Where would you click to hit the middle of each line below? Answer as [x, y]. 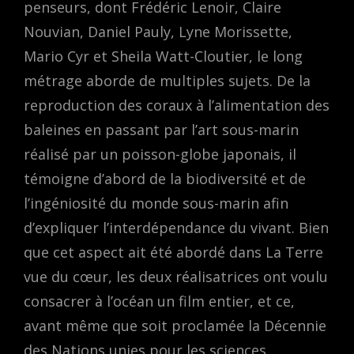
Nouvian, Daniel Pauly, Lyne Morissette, [158, 32]
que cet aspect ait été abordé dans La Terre [173, 252]
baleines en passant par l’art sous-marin [161, 130]
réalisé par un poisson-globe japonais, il [160, 154]
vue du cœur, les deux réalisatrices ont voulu [176, 277]
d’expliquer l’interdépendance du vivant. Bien [176, 228]
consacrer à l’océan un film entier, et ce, [159, 301]
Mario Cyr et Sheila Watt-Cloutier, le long [163, 56]
